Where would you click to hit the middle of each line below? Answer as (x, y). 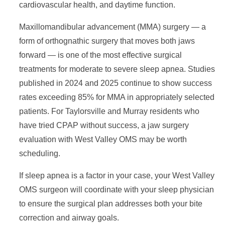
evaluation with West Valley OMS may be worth (103, 139)
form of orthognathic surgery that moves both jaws (107, 41)
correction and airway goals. (69, 218)
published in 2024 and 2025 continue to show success (116, 83)
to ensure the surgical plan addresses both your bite (111, 204)
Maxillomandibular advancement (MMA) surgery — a (113, 27)
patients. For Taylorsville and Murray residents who (109, 111)
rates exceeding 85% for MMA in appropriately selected (117, 97)
